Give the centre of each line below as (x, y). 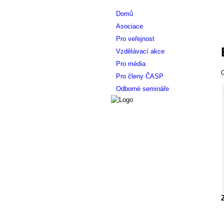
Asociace (129, 26)
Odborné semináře (142, 89)
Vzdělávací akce (140, 51)
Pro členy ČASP (140, 76)
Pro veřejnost (135, 39)
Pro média (131, 64)
